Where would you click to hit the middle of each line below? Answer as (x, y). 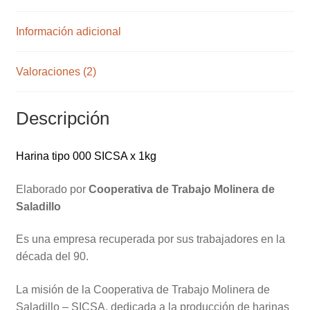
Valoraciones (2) (56, 72)
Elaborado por (52, 189)
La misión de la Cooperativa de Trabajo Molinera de (143, 289)
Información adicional (68, 32)
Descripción (62, 119)
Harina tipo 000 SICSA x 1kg (86, 156)
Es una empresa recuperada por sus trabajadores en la (150, 239)
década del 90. (52, 257)
